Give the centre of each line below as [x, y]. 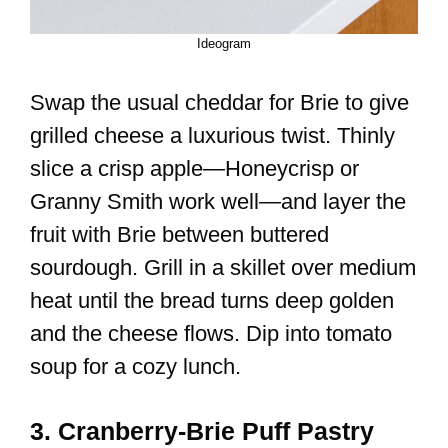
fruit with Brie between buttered [179, 235]
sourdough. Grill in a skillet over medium [223, 268]
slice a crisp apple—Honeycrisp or [194, 169]
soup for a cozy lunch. [135, 367]
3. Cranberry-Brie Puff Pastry [202, 431]
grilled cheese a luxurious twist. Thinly [212, 136]
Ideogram [224, 44]
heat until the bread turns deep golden [212, 301]
